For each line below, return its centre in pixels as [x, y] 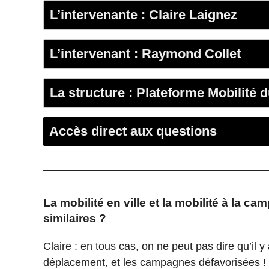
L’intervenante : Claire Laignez [144, 15]
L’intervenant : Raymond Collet [145, 54]
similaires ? [75, 219]
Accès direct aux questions [133, 131]
